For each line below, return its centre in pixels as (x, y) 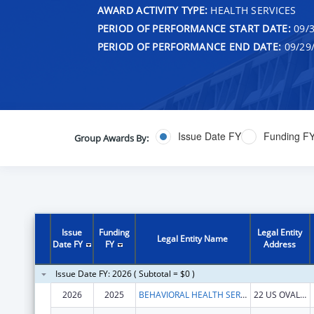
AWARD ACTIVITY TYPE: (152, 10)
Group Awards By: (111, 138)
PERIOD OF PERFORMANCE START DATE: (194, 28)
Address (280, 244)
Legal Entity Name (193, 238)
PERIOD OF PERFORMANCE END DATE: (189, 46)
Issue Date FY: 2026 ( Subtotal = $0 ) (125, 273)
